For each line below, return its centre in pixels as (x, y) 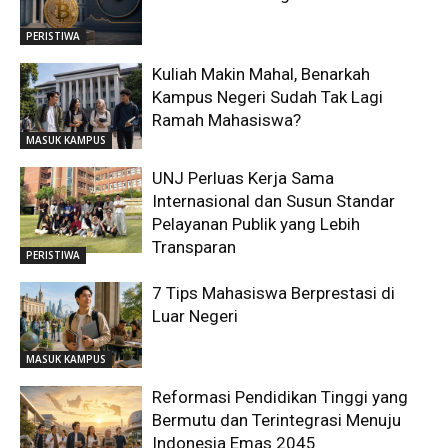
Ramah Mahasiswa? (227, 120)
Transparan (194, 247)
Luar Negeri (195, 316)
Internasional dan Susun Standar (274, 201)
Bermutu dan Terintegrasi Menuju (277, 419)
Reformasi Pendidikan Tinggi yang (280, 396)
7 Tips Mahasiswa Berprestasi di (274, 293)
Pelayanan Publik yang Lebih (256, 224)
